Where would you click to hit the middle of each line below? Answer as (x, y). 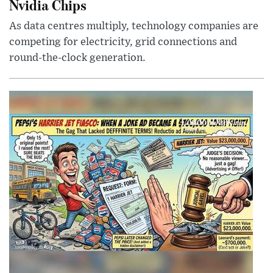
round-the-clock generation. (77, 58)
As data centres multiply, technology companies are (134, 26)
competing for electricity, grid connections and (123, 42)
